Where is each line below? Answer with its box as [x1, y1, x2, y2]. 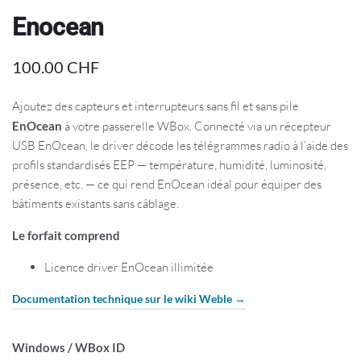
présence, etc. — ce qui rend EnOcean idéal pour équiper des [12, 176, 322, 192]
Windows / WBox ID [12, 339, 125, 355]
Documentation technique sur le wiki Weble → [12, 292, 246, 305]
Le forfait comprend [12, 227, 120, 243]
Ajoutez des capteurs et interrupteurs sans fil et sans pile [12, 98, 299, 114]
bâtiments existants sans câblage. [12, 195, 179, 211]
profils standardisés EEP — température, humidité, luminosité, [12, 156, 326, 172]
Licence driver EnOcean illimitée [44, 259, 214, 275]
